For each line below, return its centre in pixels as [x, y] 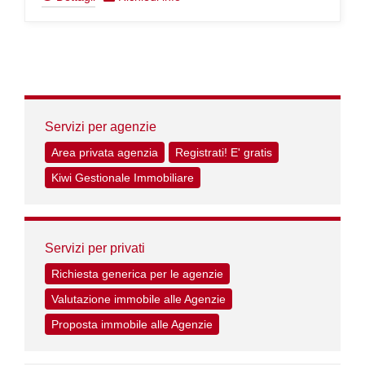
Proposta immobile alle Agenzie [132, 324]
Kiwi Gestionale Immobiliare [123, 178]
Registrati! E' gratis [224, 152]
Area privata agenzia [105, 152]
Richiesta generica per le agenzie [137, 274]
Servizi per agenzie [101, 127]
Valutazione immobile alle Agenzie [139, 299]
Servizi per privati [95, 248]
